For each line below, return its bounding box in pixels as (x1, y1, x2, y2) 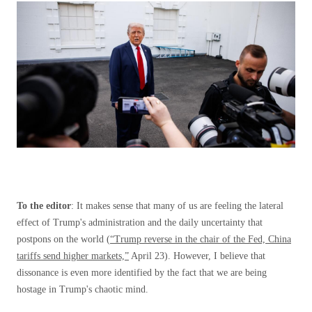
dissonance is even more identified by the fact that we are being (17, 267, 267, 278)
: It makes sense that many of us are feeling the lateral (71, 201, 283, 211)
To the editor (17, 201, 71, 211)
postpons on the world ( (17, 234, 110, 244)
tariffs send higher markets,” (17, 251, 129, 261)
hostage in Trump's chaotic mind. (17, 284, 148, 295)
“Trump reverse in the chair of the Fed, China (110, 234, 291, 244)
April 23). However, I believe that (129, 251, 265, 261)
